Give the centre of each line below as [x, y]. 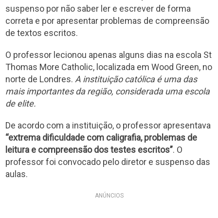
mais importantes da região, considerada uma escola [108, 91]
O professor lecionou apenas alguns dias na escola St [109, 54]
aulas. [17, 174]
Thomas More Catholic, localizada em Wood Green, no [109, 67]
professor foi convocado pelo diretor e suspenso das [108, 162]
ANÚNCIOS [109, 195]
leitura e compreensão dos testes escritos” [89, 149]
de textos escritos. [42, 33]
